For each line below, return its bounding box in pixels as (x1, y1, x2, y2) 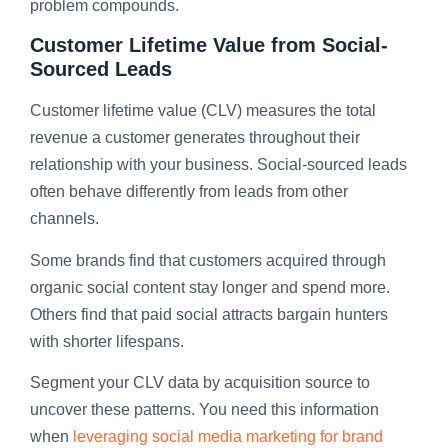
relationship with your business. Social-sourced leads (30, 156, 407, 174)
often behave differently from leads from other (30, 183, 348, 201)
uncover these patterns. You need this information (30, 400, 379, 418)
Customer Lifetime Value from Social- (30, 34, 388, 57)
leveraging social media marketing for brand (73, 427, 383, 445)
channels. (30, 210, 99, 228)
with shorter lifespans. (30, 332, 184, 350)
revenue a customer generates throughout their (30, 129, 360, 147)
